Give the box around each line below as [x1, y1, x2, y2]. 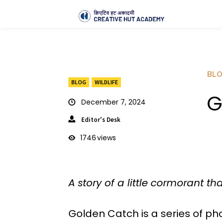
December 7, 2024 [81, 97, 146, 107]
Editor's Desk [81, 115, 120, 124]
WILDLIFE [95, 78, 118, 86]
